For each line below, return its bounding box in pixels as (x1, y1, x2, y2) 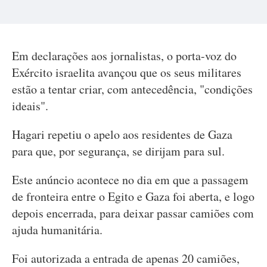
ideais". (12, 98, 48, 114)
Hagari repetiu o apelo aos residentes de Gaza (12, 126, 232, 142)
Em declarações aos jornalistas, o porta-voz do (12, 48, 237, 64)
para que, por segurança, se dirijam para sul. (12, 143, 225, 159)
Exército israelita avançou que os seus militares (12, 64, 241, 80)
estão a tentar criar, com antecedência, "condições (12, 81, 253, 97)
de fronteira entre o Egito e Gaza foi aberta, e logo (12, 188, 254, 204)
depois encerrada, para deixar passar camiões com (12, 205, 254, 221)
